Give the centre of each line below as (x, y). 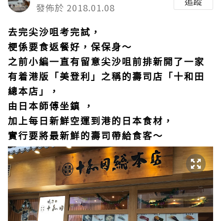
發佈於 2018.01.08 (75, 7)
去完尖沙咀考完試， (55, 32)
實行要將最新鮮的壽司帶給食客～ (86, 135)
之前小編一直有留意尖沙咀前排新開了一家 (106, 61)
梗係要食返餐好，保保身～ (70, 47)
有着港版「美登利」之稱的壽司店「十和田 (106, 76)
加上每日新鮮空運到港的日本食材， (91, 121)
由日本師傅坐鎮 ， (51, 106)
